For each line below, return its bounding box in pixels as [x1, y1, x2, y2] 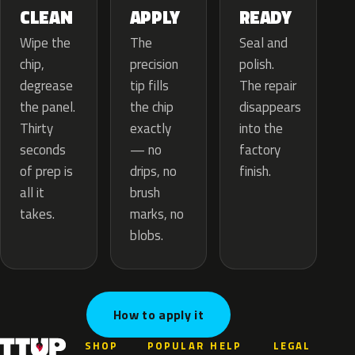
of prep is [20, 161, 73, 182]
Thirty [20, 118, 53, 139]
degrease [20, 75, 73, 97]
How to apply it [113, 305, 204, 325]
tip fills [129, 75, 169, 97]
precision [129, 54, 178, 75]
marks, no [129, 204, 184, 225]
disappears [239, 97, 302, 118]
